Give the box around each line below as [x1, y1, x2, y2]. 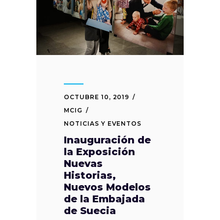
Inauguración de [64, 134, 151, 146]
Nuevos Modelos [64, 181, 151, 193]
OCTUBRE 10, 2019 [64, 93, 130, 101]
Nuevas [64, 157, 103, 169]
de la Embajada [64, 192, 145, 205]
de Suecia [64, 204, 116, 217]
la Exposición [64, 145, 135, 158]
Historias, [64, 169, 116, 181]
